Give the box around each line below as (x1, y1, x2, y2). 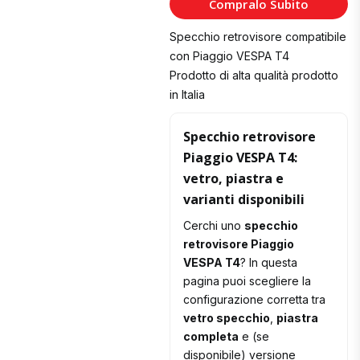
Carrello (281, 15, 325, 31)
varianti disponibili (183, 190, 305, 209)
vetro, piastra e (183, 170, 284, 188)
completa (183, 329, 239, 344)
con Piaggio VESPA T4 (170, 49, 290, 63)
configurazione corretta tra (183, 292, 326, 307)
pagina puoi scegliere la (183, 274, 312, 288)
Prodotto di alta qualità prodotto (170, 68, 339, 83)
